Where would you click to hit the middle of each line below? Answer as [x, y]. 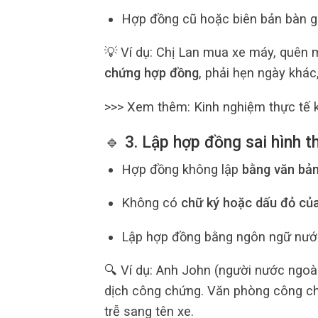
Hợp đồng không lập [181, 169]
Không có [151, 203]
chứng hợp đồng [152, 73]
